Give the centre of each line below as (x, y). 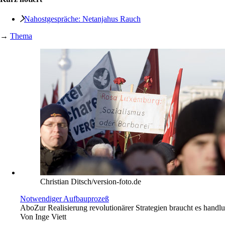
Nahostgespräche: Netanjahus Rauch (82, 19)
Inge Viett (51, 217)
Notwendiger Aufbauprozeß (65, 199)
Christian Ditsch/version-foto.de (91, 182)
